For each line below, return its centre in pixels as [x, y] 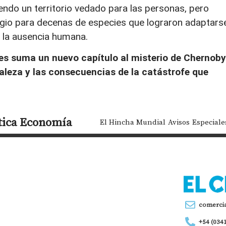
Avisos [179, 122]
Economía [46, 122]
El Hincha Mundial [133, 122]
